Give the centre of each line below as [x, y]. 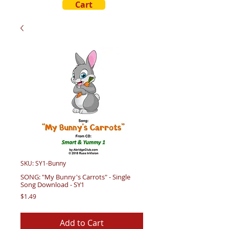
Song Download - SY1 [52, 185]
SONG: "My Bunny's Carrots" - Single [75, 177]
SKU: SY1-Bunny [43, 163]
